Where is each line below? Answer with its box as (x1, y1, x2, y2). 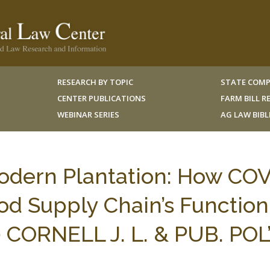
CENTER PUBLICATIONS (57, 93, 146, 104)
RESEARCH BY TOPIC (57, 77, 133, 87)
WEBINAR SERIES (57, 109, 119, 120)
